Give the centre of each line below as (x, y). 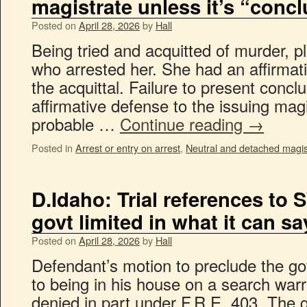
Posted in (52, 148)
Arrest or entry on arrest (128, 148)
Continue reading (184, 124)
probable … (76, 124)
